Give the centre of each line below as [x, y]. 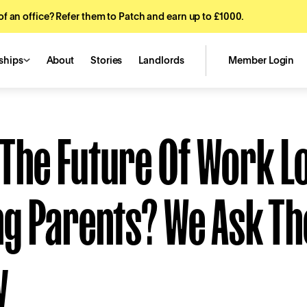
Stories [107, 60]
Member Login [261, 60]
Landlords [161, 60]
